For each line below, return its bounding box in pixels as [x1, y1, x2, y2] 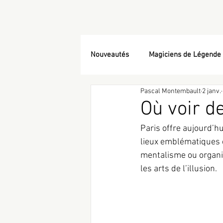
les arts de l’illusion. [140, 164, 217, 174]
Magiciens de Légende [149, 50, 221, 59]
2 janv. [202, 87, 221, 96]
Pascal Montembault [140, 87, 201, 96]
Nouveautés [91, 50, 129, 59]
